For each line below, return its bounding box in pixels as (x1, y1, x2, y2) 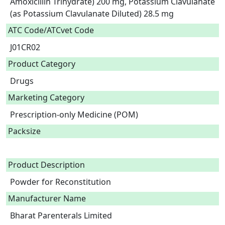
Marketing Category (8, 92, 84, 103)
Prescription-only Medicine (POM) (10, 109, 142, 120)
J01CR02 (10, 42, 44, 53)
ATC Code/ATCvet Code (8, 25, 94, 36)
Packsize (8, 126, 41, 137)
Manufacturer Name (8, 193, 86, 204)
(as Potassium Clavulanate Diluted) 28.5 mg (10, 8, 178, 19)
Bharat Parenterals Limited (10, 210, 112, 221)
